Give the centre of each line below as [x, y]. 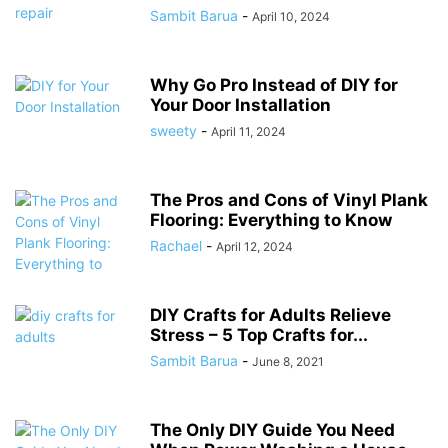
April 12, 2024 [254, 246]
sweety [173, 130]
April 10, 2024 [291, 16]
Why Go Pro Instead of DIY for [274, 85]
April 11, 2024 [248, 131]
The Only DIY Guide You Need [272, 430]
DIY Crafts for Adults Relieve [270, 315]
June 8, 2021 [288, 361]
